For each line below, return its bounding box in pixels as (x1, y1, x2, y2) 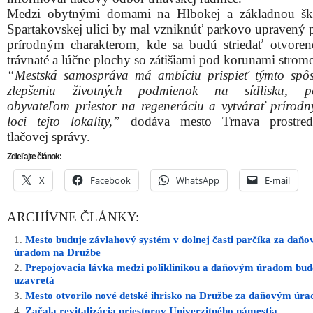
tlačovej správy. (7, 129, 90, 144)
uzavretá (14, 275, 54, 286)
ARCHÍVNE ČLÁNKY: (7, 210, 139, 225)
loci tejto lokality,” (7, 114, 120, 129)
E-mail (265, 174, 290, 187)
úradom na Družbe (14, 247, 101, 259)
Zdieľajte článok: (7, 152, 61, 161)
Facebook (90, 174, 131, 187)
